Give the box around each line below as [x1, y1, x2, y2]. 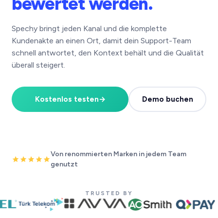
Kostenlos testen [35, 95, 99, 104]
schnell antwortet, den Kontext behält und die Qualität [12, 48, 204, 57]
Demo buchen [142, 95, 193, 104]
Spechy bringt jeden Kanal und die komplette [12, 24, 167, 33]
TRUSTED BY [85, 190, 133, 197]
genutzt [51, 160, 78, 168]
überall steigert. [12, 60, 65, 70]
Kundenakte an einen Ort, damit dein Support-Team [12, 36, 191, 45]
